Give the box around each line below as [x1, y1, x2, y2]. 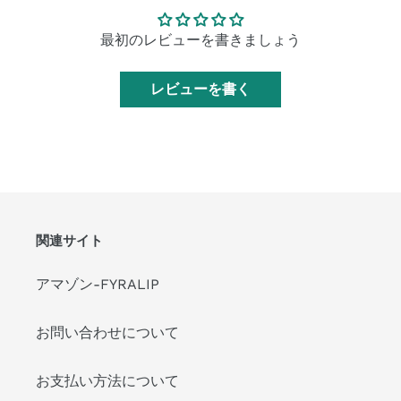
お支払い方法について [36, 371, 179, 389]
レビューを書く [150, 81, 251, 98]
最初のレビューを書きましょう [100, 31, 301, 49]
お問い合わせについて [36, 323, 179, 341]
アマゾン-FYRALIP [36, 275, 159, 293]
